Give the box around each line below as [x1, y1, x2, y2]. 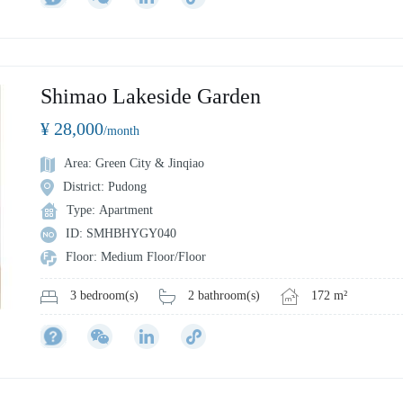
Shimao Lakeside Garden [40, 85, 261, 109]
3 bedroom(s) [70, 289, 139, 303]
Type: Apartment [67, 203, 153, 218]
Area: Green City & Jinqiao [64, 157, 204, 171]
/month [103, 124, 139, 139]
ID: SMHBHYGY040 [66, 227, 176, 241]
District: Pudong [63, 180, 147, 194]
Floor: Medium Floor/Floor [66, 250, 206, 264]
